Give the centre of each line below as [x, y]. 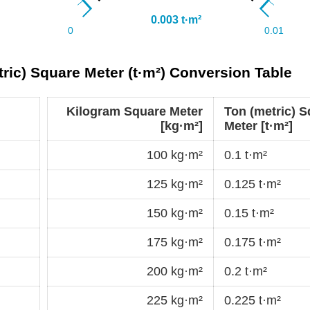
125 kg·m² [175, 184]
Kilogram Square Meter [135, 111]
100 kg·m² [175, 155]
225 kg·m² [175, 300]
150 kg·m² [175, 213]
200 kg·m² [175, 271]
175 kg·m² [175, 242]
